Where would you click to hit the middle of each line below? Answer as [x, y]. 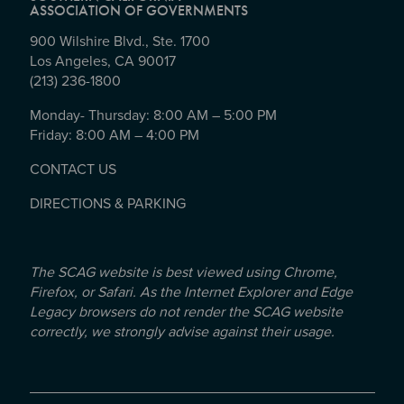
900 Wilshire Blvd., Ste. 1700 [121, 42]
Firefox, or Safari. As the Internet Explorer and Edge [191, 293]
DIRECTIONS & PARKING [107, 204]
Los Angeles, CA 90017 [104, 62]
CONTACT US [73, 170]
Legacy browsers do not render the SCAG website [186, 312]
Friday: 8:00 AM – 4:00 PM [114, 136]
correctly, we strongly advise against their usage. [182, 332]
